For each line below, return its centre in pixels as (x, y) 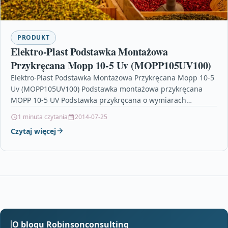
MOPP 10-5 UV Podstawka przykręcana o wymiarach (98, 100)
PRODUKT (34, 37)
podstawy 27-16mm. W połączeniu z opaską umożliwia (103, 111)
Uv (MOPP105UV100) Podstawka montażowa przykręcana (107, 89)
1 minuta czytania (43, 117)
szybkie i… (28, 122)
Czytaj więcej (33, 131)
